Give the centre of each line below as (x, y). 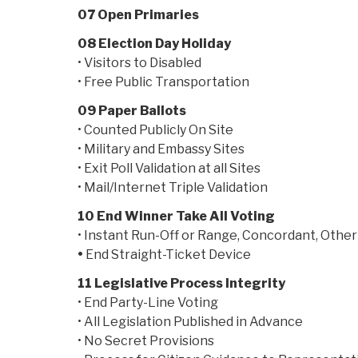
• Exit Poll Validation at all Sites (169, 169)
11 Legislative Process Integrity (181, 284)
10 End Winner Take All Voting (176, 217)
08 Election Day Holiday (154, 44)
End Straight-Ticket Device (167, 255)
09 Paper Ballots (132, 111)
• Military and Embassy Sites (161, 149)
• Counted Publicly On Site (155, 130)
